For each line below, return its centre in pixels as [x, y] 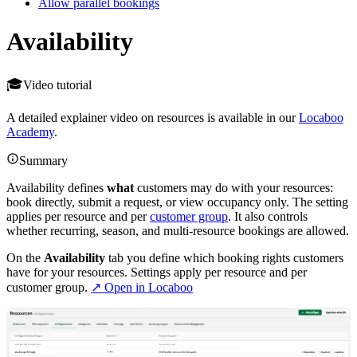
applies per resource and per [78, 216]
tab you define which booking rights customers [224, 257]
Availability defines [57, 187]
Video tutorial [57, 84]
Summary [43, 160]
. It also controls [268, 216]
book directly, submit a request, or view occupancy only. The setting [177, 202]
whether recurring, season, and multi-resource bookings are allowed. [178, 230]
